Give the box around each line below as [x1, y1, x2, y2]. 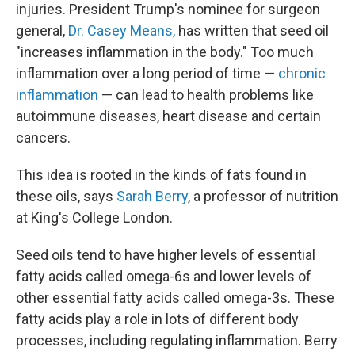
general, [16, 22, 65, 39]
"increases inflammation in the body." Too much [16, 44, 314, 60]
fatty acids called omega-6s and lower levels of [16, 268, 311, 284]
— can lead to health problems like [98, 86, 314, 103]
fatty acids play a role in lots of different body [16, 311, 299, 327]
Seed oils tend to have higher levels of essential [16, 246, 315, 263]
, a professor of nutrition [188, 188, 338, 204]
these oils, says [16, 188, 116, 204]
